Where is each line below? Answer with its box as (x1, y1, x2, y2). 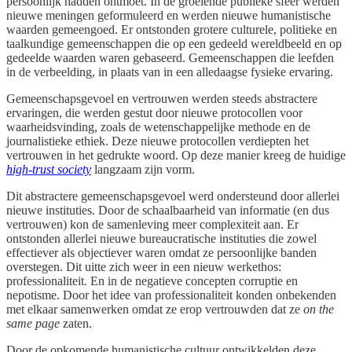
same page (6, 316, 60, 330)
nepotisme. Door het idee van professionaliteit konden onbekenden (6, 288, 336, 302)
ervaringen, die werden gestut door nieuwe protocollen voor (6, 105, 302, 119)
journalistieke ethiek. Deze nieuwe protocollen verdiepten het (6, 134, 309, 148)
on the (303, 302, 334, 316)
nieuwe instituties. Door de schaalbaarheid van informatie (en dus (6, 203, 329, 217)
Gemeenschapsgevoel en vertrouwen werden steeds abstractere (6, 91, 317, 105)
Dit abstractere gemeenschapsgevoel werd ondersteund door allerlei (6, 189, 339, 203)
